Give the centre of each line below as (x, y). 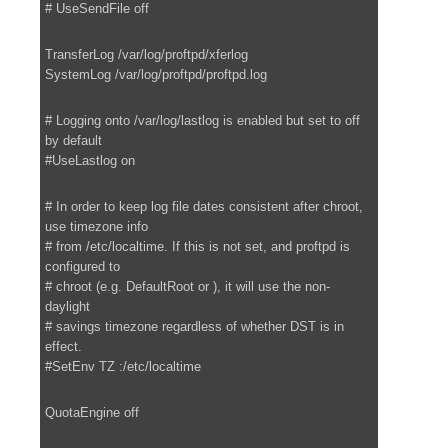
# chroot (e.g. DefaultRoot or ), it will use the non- (187, 286)
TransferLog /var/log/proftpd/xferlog (146, 54)
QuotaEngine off (92, 412)
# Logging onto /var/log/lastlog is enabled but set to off (202, 120)
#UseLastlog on (90, 160)
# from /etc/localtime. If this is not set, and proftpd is (197, 246)
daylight (67, 306)
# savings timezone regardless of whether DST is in (194, 326)
